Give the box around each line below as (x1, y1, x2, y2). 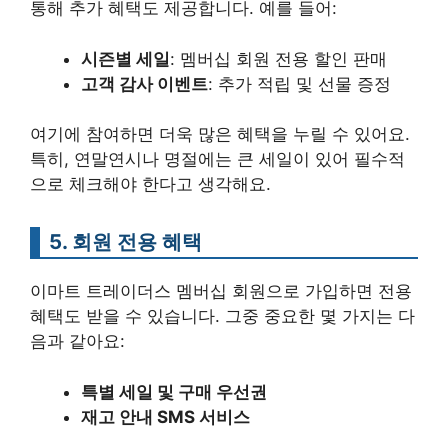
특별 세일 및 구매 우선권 (81, 381, 267, 402)
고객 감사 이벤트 (81, 73, 208, 94)
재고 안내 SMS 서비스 (81, 406, 250, 427)
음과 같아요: (30, 331, 125, 351)
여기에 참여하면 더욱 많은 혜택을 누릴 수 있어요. (30, 124, 410, 144)
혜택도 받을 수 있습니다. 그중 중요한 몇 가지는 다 (30, 306, 415, 326)
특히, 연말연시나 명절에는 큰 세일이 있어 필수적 (30, 149, 405, 169)
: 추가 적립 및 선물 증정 (208, 73, 391, 94)
